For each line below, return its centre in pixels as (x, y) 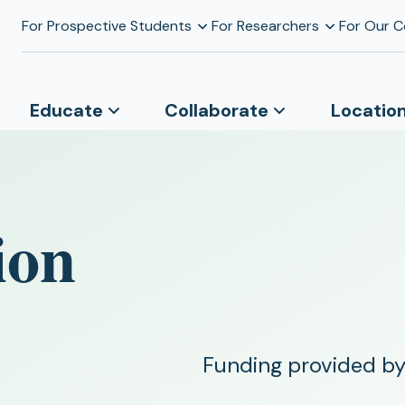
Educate (66, 110)
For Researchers (265, 25)
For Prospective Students (106, 25)
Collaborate (217, 110)
